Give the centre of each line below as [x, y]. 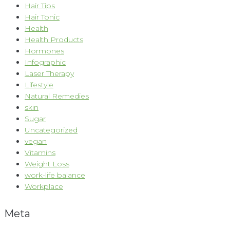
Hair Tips [40, 6]
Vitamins [40, 153]
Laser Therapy [49, 74]
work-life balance [55, 175]
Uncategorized [51, 130]
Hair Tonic [42, 17]
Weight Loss [47, 164]
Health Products [54, 40]
